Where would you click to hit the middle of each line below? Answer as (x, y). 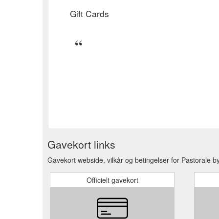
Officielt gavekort (112, 180)
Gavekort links (81, 144)
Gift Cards (89, 13)
